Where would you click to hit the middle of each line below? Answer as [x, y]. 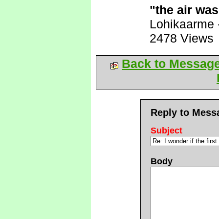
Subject [166, 131]
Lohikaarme [182, 24]
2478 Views [182, 38]
